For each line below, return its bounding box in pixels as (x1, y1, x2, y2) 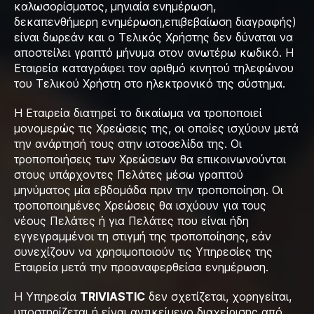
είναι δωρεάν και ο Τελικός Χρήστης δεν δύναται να (14, 30, 293, 44)
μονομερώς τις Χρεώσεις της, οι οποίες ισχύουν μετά (14, 121, 299, 135)
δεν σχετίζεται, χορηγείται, (145, 289, 292, 303)
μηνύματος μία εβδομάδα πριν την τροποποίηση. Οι (14, 183, 283, 197)
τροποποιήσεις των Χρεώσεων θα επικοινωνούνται (14, 152, 286, 166)
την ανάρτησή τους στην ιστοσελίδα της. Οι (14, 137, 242, 151)
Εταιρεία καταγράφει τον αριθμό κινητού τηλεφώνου (14, 61, 294, 75)
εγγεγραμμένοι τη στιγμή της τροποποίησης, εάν (14, 229, 271, 243)
